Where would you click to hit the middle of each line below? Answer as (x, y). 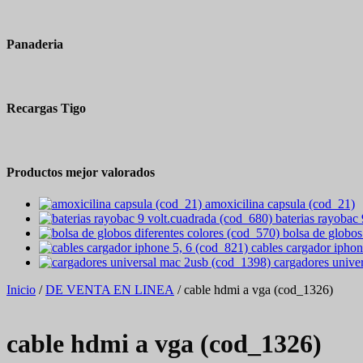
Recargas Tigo (46, 108)
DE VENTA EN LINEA (110, 289)
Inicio (21, 289)
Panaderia (35, 45)
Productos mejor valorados (81, 172)
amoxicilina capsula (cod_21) (280, 203)
